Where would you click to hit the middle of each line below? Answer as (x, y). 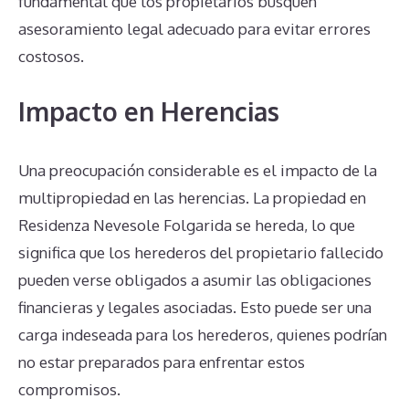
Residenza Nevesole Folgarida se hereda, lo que (187, 225)
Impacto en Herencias (149, 111)
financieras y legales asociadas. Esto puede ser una (195, 307)
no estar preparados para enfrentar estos (162, 362)
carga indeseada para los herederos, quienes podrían (203, 334)
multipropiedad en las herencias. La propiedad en (192, 197)
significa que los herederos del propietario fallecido (201, 252)
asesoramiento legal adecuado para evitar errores (194, 29)
